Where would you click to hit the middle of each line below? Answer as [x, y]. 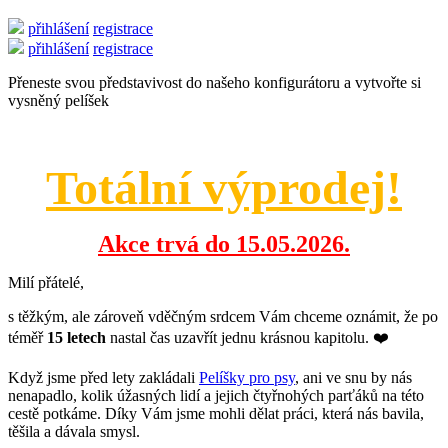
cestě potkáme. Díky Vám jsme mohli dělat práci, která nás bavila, [216, 413]
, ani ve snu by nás [353, 377]
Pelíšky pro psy [247, 377]
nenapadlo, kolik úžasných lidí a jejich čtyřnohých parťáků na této [216, 395]
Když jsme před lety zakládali [103, 377]
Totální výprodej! [224, 187]
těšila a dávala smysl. [74, 431]
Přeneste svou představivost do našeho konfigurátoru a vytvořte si [214, 82]
